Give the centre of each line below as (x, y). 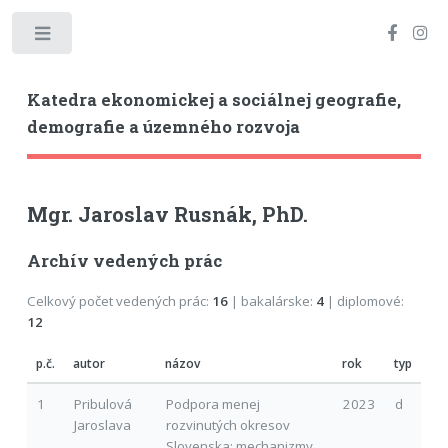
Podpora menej (212, 403)
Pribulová (102, 403)
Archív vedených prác (124, 260)
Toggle (106, 37)
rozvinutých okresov (227, 424)
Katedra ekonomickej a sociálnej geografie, (213, 99)
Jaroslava (102, 424)
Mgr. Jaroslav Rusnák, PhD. (167, 213)
